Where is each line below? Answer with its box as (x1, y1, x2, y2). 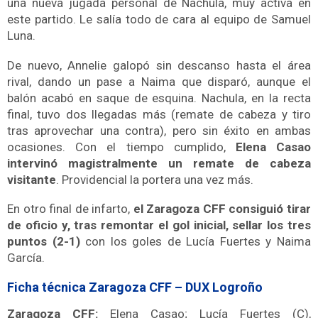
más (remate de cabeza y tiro (137, 106, 312, 121)
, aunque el (248, 74, 312, 89)
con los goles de (79, 234, 187, 249)
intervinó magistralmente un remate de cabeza (7, 155, 311, 170)
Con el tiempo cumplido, (75, 139, 236, 154)
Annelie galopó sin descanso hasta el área (67, 57, 311, 72)
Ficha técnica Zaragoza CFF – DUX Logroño (7, 279, 263, 295)
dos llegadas (65, 106, 138, 121)
